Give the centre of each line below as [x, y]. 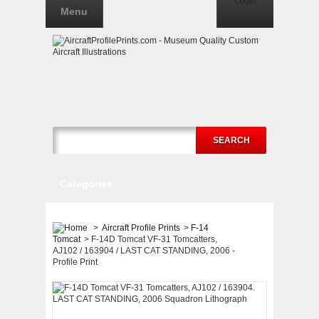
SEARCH [231, 140]
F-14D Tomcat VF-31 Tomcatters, [154, 239]
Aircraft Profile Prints [141, 228]
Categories [86, 184]
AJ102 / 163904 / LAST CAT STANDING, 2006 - [144, 251]
